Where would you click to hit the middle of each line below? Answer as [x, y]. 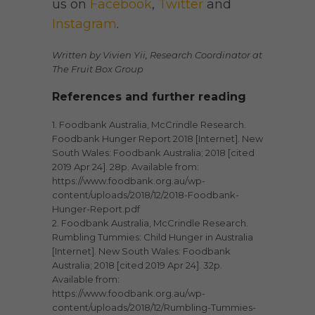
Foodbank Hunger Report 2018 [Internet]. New [157, 138]
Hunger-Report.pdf [96, 208]
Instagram [84, 24]
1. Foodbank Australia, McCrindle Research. [149, 124]
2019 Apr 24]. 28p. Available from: [126, 166]
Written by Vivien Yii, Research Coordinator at [157, 54]
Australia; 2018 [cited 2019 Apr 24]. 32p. [137, 265]
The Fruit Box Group [98, 69]
